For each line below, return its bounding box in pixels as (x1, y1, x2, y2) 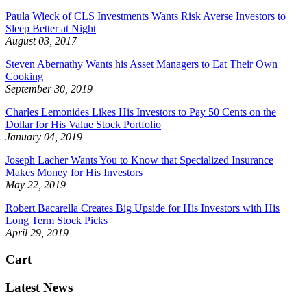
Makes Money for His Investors (5, 167, 143, 179)
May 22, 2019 (5, 179, 66, 191)
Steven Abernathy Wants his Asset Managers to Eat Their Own (5, 58, 278, 71)
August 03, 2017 (5, 35, 77, 47)
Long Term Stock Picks (5, 214, 108, 227)
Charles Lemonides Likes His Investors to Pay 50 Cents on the (5, 106, 276, 119)
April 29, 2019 (5, 227, 69, 239)
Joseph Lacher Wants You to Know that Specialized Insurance (5, 154, 273, 167)
